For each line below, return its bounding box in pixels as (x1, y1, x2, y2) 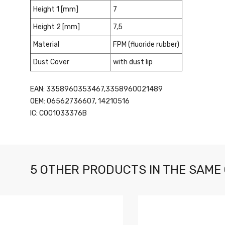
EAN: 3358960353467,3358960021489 (30, 85, 163, 93)
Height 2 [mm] (33, 23, 80, 31)
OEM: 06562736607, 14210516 (30, 97, 130, 105)
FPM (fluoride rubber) (113, 40, 179, 49)
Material (33, 40, 59, 49)
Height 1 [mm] (33, 5, 78, 14)
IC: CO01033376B (30, 109, 87, 118)
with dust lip (113, 58, 153, 66)
